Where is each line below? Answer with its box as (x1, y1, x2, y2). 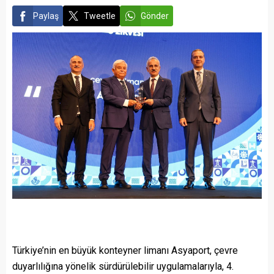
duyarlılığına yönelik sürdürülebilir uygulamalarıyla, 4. (12, 260, 234, 272)
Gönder (141, 11, 169, 21)
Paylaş (33, 11, 59, 21)
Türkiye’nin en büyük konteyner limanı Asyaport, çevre (12, 244, 238, 256)
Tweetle (84, 11, 116, 21)
